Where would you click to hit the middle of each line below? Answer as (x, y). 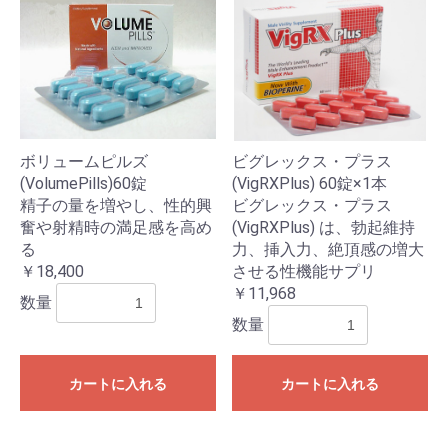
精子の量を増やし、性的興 (116, 206)
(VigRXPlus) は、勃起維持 (323, 228)
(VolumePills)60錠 (83, 184)
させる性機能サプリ (304, 272)
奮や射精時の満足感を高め (116, 228)
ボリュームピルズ (84, 162)
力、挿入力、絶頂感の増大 (328, 250)
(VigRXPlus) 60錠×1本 (309, 184)
